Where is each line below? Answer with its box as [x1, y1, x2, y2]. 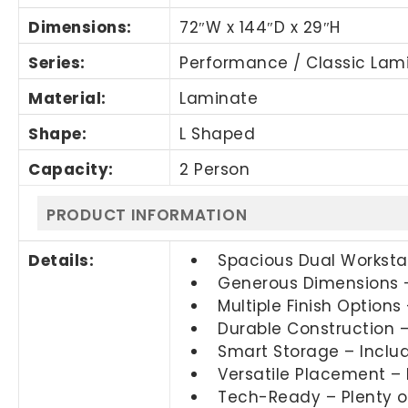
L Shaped [179, 122, 256, 145]
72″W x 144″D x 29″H [179, 15, 341, 38]
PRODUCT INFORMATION [46, 203, 248, 226]
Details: [28, 249, 95, 271]
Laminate [179, 87, 259, 109]
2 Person [179, 158, 250, 180]
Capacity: [28, 158, 114, 180]
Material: [28, 87, 107, 109]
